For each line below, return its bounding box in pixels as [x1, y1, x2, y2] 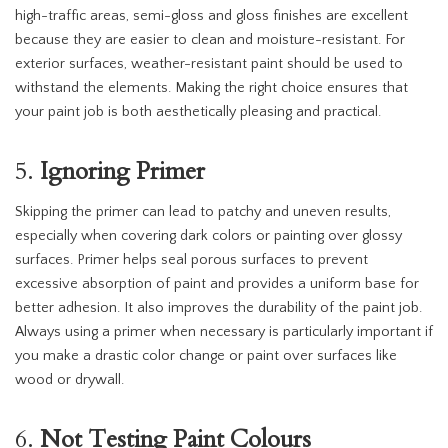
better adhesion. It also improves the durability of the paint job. [15, 300, 422, 317]
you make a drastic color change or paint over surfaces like [15, 348, 397, 365]
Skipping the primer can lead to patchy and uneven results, [15, 204, 391, 221]
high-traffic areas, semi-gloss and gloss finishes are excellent [15, 8, 408, 25]
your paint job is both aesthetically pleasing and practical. [15, 104, 381, 121]
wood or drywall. [15, 372, 124, 389]
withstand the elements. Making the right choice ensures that [15, 80, 408, 97]
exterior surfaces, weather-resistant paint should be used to [15, 56, 403, 73]
